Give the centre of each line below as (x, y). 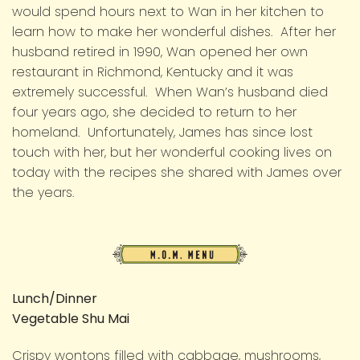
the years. (43, 193)
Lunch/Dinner (55, 299)
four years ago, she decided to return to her (154, 112)
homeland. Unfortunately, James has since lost (162, 133)
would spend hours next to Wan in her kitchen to (168, 12)
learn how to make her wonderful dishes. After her (174, 32)
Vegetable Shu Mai (71, 319)
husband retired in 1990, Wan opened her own (160, 52)
